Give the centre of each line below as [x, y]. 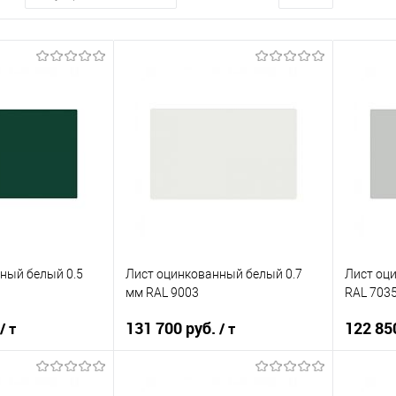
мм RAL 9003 [162, 292]
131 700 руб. [172, 328]
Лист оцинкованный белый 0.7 [213, 274]
